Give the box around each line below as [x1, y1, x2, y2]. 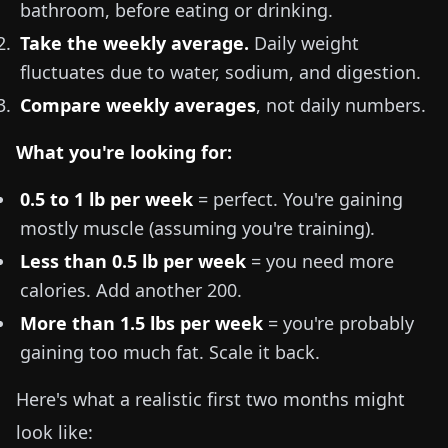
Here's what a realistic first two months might [16, 387, 405, 411]
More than [20, 311, 120, 335]
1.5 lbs [120, 311, 175, 335]
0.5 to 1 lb [20, 187, 105, 211]
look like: [16, 420, 93, 444]
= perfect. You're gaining [193, 187, 403, 211]
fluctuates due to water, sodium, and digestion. [20, 60, 421, 84]
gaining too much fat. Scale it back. [20, 340, 320, 364]
